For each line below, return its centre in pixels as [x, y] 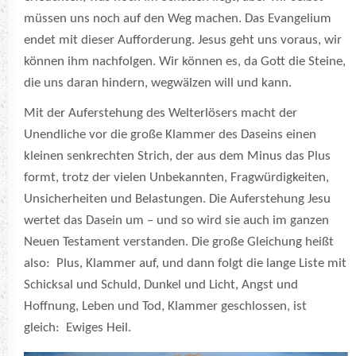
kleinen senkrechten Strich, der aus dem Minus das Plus [177, 156]
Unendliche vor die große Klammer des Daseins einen [170, 134]
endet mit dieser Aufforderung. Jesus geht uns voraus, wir [183, 40]
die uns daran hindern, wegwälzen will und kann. [158, 83]
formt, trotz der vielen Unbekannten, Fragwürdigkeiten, [176, 177]
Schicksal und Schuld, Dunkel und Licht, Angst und [161, 284]
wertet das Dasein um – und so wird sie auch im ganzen [176, 220]
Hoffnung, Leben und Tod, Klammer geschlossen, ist [165, 306]
